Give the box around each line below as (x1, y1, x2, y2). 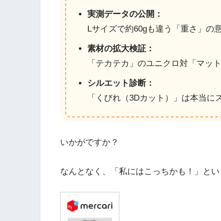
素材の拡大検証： (87, 43, 154, 53)
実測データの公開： (87, 9, 163, 19)
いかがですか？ (60, 137, 119, 147)
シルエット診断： (87, 78, 154, 88)
